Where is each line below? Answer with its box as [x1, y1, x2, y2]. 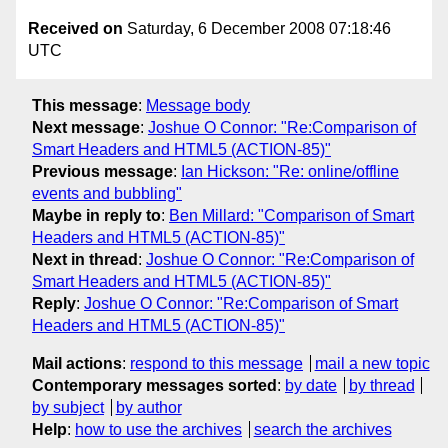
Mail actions [32, 354, 122, 372]
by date [285, 376, 337, 394]
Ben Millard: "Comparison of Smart [169, 206, 414, 224]
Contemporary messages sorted [32, 376, 277, 394]
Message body [146, 96, 250, 114]
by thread [348, 376, 415, 394]
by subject [32, 398, 104, 416]
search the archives [253, 420, 392, 438]
